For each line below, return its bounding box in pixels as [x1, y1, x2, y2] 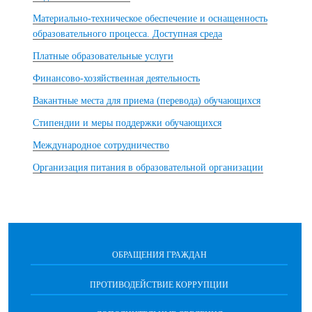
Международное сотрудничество [33, 139, 169, 150]
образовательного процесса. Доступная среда [33, 28, 222, 39]
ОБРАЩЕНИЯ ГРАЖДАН [111, 249, 207, 260]
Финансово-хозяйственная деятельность [33, 72, 200, 84]
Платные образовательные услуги [33, 50, 173, 61]
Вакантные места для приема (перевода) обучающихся [33, 95, 260, 106]
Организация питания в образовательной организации [33, 162, 263, 173]
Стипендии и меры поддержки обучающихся [33, 117, 221, 128]
